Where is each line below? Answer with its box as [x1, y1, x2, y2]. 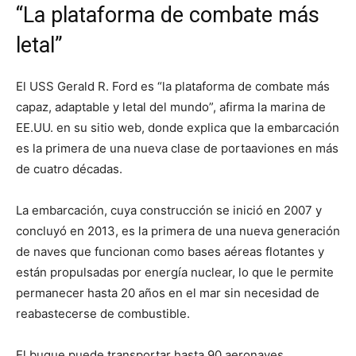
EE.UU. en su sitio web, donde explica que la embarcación [16, 120, 339, 136]
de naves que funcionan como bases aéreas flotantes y [16, 244, 324, 260]
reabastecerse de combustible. [16, 306, 190, 322]
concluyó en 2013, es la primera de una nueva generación [16, 223, 340, 239]
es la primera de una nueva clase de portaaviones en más [16, 141, 339, 157]
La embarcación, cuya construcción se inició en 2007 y [16, 203, 322, 219]
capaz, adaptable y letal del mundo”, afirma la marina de [16, 99, 326, 115]
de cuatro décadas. [16, 161, 122, 177]
